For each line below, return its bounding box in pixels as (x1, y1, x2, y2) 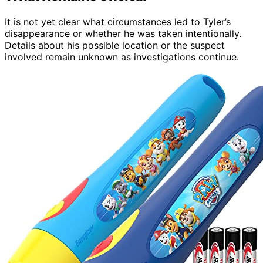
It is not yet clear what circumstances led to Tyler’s (5, 16, 231, 28)
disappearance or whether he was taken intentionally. (5, 28, 241, 40)
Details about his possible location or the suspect (5, 39, 225, 52)
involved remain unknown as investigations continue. (5, 51, 239, 63)
